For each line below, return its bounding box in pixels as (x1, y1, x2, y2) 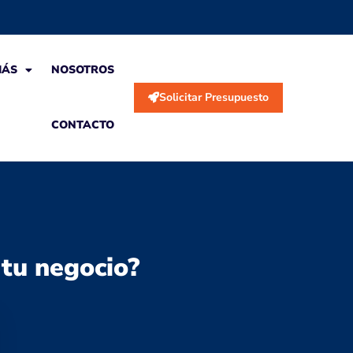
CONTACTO (50, 117, 114, 132)
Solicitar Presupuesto (159, 90, 269, 105)
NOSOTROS (50, 62, 114, 77)
